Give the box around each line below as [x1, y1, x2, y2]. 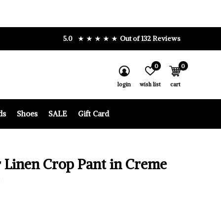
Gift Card [77, 109, 109, 118]
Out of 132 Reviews [120, 34, 181, 43]
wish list [140, 81, 160, 88]
